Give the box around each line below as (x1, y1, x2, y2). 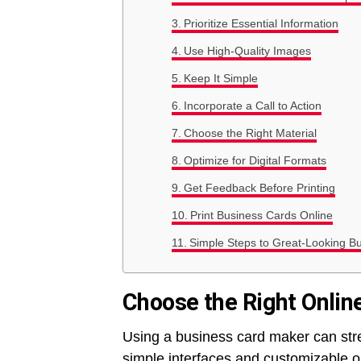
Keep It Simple (183, 71, 258, 85)
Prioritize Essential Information (183, 16, 338, 30)
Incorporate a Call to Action (183, 98, 322, 112)
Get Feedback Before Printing (183, 180, 335, 194)
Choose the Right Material (183, 126, 317, 139)
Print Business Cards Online (189, 208, 333, 222)
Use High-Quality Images (183, 44, 311, 57)
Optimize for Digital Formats (183, 153, 326, 167)
